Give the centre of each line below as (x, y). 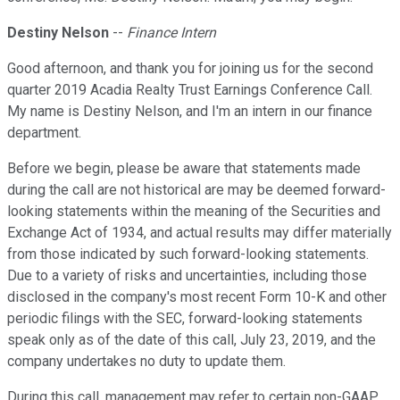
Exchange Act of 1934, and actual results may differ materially (200, 233)
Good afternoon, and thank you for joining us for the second (190, 69)
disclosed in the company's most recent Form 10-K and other (197, 297)
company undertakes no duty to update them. (146, 362)
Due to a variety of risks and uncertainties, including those (187, 276)
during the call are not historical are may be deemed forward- (196, 190)
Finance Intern (171, 33)
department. (44, 133)
